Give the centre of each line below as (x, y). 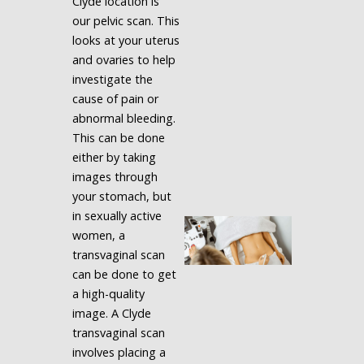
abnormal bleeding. (123, 118)
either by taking (114, 157)
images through (115, 177)
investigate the (112, 79)
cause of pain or (115, 99)
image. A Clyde (111, 313)
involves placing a (119, 352)
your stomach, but (121, 196)
